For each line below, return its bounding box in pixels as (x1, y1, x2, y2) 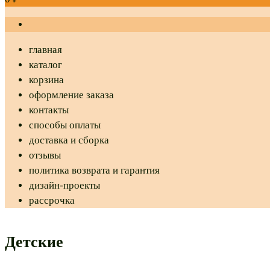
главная (29, 44, 62, 55)
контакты (29, 104, 69, 116)
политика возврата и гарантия (29, 165, 160, 176)
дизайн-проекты (29, 180, 100, 191)
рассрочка (29, 195, 75, 206)
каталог (29, 59, 62, 71)
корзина (29, 74, 64, 86)
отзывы (29, 149, 61, 161)
